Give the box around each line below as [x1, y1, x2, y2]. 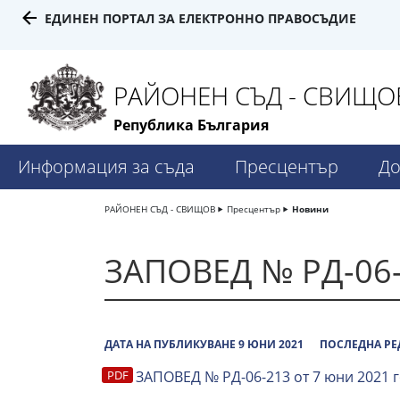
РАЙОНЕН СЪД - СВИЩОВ [104, 203, 215, 216]
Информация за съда [18, 154, 195, 179]
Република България [113, 115, 269, 135]
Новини [292, 203, 329, 216]
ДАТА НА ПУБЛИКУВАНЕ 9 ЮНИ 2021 [104, 337, 304, 353]
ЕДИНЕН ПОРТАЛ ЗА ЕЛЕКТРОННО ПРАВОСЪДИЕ [45, 10, 356, 27]
